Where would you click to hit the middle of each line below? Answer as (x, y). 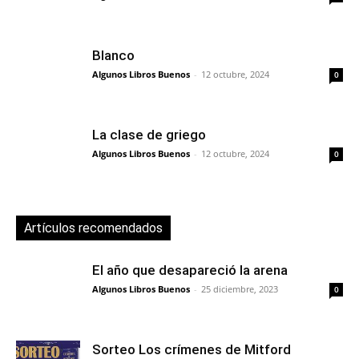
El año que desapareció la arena (190, 270)
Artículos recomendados (93, 228)
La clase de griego (149, 134)
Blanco (113, 55)
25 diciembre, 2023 (240, 288)
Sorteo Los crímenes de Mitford (192, 349)
